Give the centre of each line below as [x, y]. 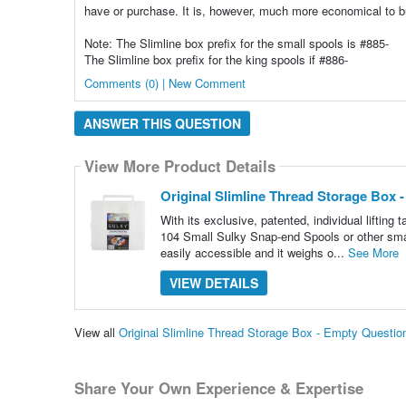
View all [96, 333]
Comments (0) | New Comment [164, 82]
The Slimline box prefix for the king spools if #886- [216, 59]
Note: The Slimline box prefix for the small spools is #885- [236, 43]
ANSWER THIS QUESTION [162, 123]
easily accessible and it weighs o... [254, 252]
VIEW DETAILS [213, 282]
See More [373, 252]
